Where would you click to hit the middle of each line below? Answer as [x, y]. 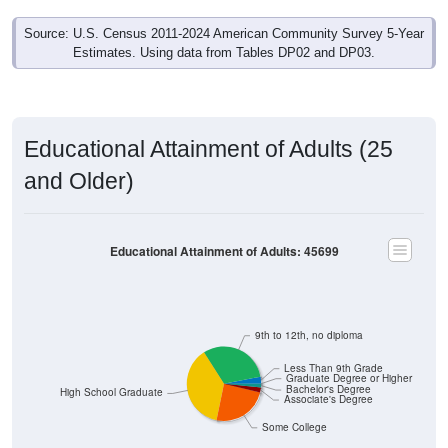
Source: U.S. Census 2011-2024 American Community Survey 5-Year [224, 34]
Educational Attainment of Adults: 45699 [224, 251]
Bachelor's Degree [328, 389]
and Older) [79, 181]
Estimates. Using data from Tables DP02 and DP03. [224, 53]
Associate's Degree [328, 399]
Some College [294, 427]
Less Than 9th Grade [333, 368]
